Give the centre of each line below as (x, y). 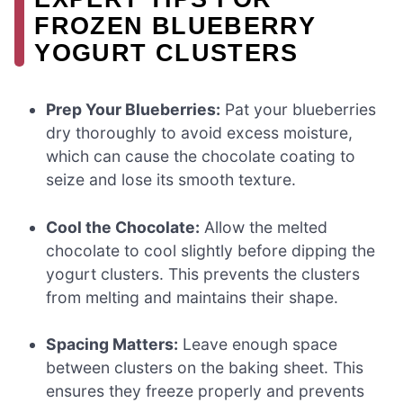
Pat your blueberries (299, 110)
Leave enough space (258, 345)
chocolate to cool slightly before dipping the (211, 250)
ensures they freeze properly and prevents (206, 391)
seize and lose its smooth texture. (171, 180)
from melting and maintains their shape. (193, 297)
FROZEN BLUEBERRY (175, 26)
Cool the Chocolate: (123, 227)
